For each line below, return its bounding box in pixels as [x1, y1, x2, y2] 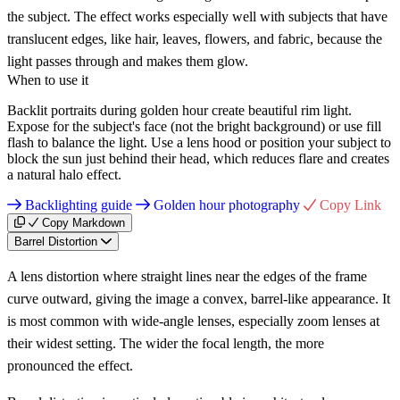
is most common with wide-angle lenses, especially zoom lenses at [7, 312, 379, 329]
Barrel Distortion [14, 234, 97, 248]
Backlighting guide [21, 196, 136, 212]
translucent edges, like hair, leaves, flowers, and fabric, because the [7, 30, 382, 46]
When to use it [7, 71, 88, 87]
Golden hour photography [150, 196, 304, 212]
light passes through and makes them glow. [7, 53, 248, 69]
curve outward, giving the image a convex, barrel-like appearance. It [7, 290, 390, 306]
